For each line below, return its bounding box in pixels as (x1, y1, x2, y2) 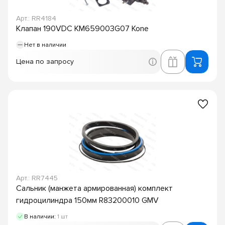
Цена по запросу (16, 57, 74, 66)
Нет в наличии (24, 41, 66, 49)
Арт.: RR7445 (16, 173, 58, 182)
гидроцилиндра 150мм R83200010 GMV (16, 195, 159, 205)
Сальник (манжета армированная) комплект (16, 183, 173, 193)
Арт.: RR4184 (16, 14, 56, 23)
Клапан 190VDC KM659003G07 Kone (16, 23, 149, 34)
